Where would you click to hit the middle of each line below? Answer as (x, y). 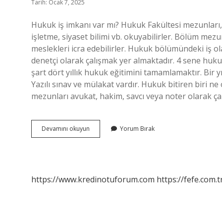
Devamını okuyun (66, 129)
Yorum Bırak (137, 129)
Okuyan (100, 137)
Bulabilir (101, 155)
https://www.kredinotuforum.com (93, 179)
